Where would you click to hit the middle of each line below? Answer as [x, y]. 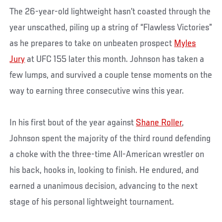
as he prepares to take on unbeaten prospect [92, 44]
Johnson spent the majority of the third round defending [110, 139]
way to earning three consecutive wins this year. [97, 91]
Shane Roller [159, 123]
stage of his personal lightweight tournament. [92, 202]
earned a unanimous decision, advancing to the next [104, 187]
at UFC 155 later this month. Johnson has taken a [115, 60]
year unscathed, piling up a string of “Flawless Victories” [111, 28]
